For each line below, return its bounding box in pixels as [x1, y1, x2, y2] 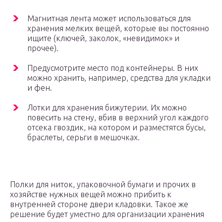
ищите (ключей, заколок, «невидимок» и [27, 34, 179, 43]
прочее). [27, 44, 58, 53]
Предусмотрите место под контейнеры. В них [27, 63, 198, 73]
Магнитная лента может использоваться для [27, 14, 191, 23]
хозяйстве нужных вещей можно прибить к [10, 190, 171, 199]
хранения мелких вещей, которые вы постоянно [27, 24, 209, 33]
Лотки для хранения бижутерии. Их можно [27, 103, 187, 112]
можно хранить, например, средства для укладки [27, 73, 211, 83]
